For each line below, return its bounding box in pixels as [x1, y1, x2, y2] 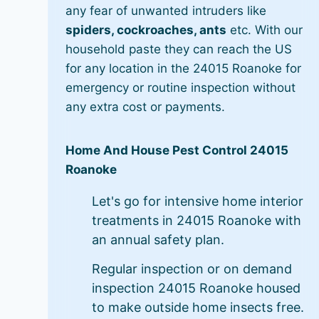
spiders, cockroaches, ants [66, 23, 227, 37]
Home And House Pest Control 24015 [66, 143, 289, 157]
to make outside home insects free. [92, 300, 305, 315]
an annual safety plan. [92, 232, 225, 247]
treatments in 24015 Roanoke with [92, 213, 302, 228]
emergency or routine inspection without [66, 80, 296, 95]
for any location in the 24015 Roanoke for [66, 61, 302, 75]
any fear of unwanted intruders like [66, 4, 267, 18]
